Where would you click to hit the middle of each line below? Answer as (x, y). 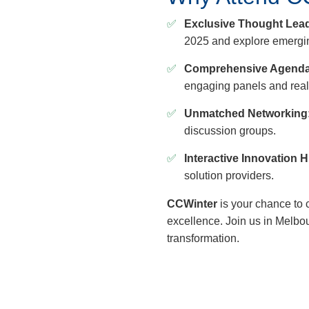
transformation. (203, 238)
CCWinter (192, 204)
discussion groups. (230, 131)
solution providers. (229, 176)
